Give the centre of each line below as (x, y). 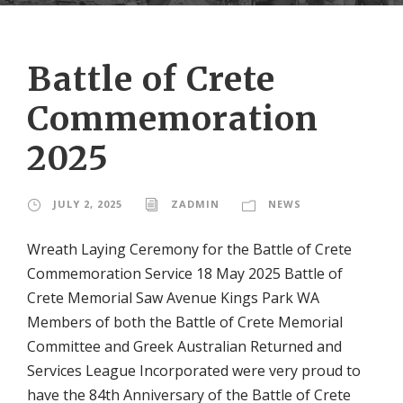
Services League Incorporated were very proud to (194, 370)
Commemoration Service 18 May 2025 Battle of (185, 273)
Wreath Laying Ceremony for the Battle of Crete (189, 249)
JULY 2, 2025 (88, 203)
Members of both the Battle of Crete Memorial (185, 322)
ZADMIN (195, 203)
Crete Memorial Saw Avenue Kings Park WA (173, 297)
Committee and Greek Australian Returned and (184, 346)
